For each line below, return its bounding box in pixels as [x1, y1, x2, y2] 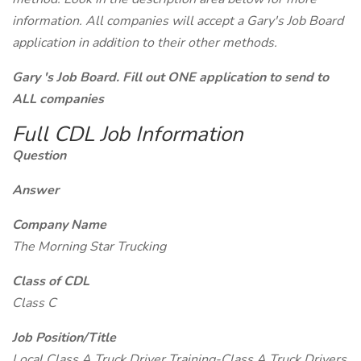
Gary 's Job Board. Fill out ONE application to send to [12, 68, 329, 86]
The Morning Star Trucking [12, 238, 166, 255]
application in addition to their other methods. [12, 34, 277, 52]
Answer [12, 181, 59, 199]
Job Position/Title [12, 329, 116, 346]
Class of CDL [12, 272, 89, 290]
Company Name [12, 216, 106, 234]
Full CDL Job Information [12, 120, 243, 148]
